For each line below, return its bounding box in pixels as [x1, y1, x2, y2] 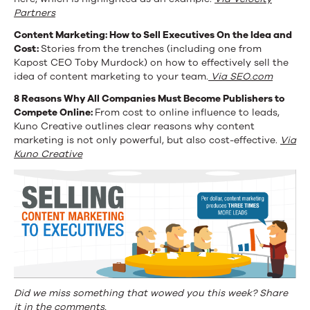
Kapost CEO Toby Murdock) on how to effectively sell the [14, 55, 289, 69]
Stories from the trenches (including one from [41, 42, 262, 55]
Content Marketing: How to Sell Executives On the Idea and [14, 28, 292, 42]
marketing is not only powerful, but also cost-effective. [14, 133, 280, 147]
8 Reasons [14, 91, 64, 105]
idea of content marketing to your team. [14, 69, 208, 83]
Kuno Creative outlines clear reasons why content [14, 119, 255, 133]
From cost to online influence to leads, [95, 105, 280, 119]
